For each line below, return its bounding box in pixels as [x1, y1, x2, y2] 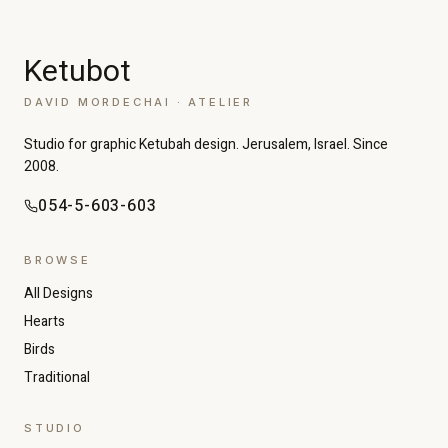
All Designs [24, 283, 93, 305]
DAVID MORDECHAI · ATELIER [24, 95, 253, 110]
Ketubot [24, 50, 131, 95]
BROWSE [24, 253, 91, 268]
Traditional [24, 367, 90, 389]
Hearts [24, 311, 65, 333]
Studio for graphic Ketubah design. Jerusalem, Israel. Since [24, 134, 388, 156]
